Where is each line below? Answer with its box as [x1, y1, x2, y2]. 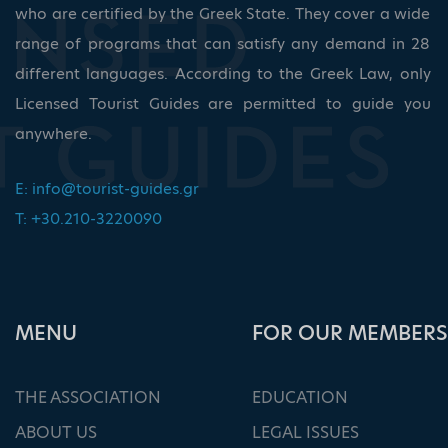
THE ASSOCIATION [15, 386, 161, 410]
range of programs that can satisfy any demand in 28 [15, 33, 431, 55]
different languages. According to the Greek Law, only [15, 63, 431, 85]
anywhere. [15, 123, 92, 145]
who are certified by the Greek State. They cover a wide [15, 3, 431, 25]
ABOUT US [15, 421, 97, 445]
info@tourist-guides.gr [32, 178, 199, 200]
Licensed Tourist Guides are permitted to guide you [15, 93, 431, 115]
